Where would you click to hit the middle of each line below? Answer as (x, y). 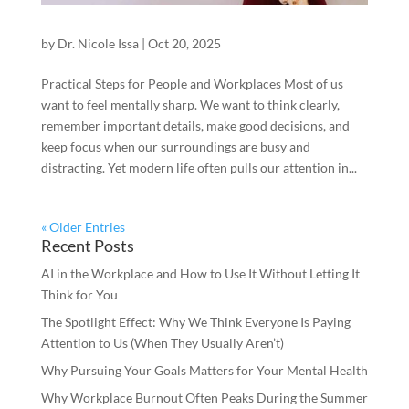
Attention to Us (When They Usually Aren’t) (162, 343)
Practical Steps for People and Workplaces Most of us (192, 84)
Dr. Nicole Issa (98, 44)
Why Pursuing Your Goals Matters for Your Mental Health (204, 371)
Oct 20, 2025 (184, 44)
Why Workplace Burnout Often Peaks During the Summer (204, 398)
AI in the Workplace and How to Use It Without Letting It (200, 274)
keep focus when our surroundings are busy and (175, 147)
